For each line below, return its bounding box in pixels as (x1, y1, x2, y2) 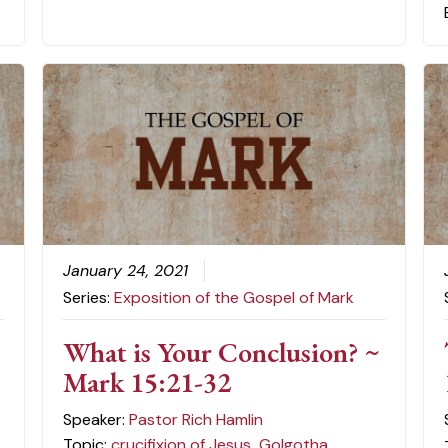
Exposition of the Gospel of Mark (113, 287, 354, 309)
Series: (62, 287, 114, 309)
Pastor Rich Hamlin (128, 409, 263, 431)
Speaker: (62, 409, 129, 431)
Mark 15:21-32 (62, 364, 231, 401)
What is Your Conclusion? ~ (62, 334, 380, 371)
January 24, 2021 (62, 260, 188, 282)
